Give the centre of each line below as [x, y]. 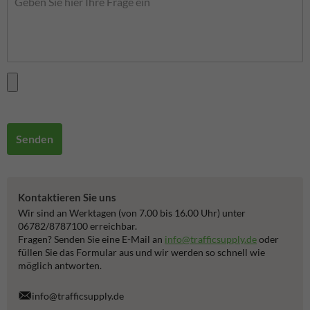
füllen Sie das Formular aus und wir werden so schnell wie [142, 253]
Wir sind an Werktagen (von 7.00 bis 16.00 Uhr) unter [132, 213]
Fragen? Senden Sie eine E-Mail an [91, 239]
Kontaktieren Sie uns [67, 197]
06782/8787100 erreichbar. [77, 226]
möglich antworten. [60, 266]
